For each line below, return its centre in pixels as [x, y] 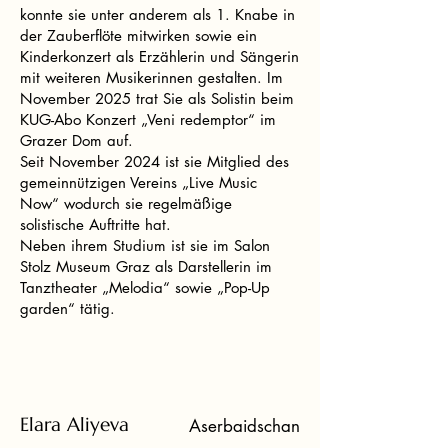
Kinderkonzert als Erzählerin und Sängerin [159, 56]
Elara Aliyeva [74, 424]
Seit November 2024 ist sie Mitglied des [154, 161]
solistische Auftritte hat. [95, 224]
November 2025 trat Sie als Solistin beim [157, 98]
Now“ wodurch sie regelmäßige [126, 203]
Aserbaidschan [244, 426]
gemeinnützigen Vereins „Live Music [138, 182]
